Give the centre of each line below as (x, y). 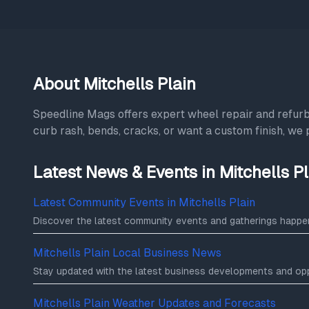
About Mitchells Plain (114, 84)
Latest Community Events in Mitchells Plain (144, 202)
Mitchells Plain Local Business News (127, 253)
